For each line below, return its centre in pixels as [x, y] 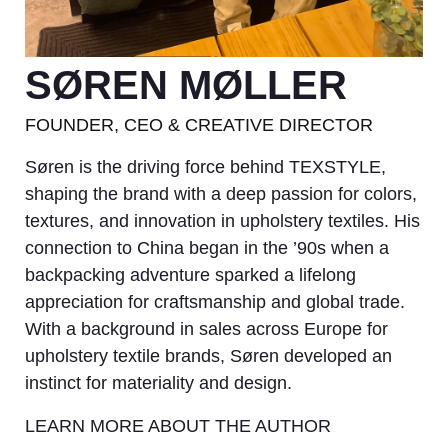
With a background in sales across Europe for [206, 328]
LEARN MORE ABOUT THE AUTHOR [178, 425]
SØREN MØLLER [186, 84]
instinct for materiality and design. [158, 382]
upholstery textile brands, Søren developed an [208, 355]
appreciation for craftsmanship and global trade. [215, 301]
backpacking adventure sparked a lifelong [190, 274]
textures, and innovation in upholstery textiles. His [222, 220]
